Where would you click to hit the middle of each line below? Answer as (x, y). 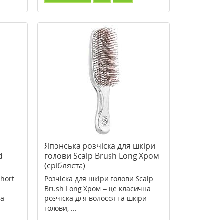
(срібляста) (65, 165)
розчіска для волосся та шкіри (95, 198)
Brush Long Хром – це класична (97, 188)
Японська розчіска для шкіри (99, 146)
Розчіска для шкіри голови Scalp (98, 179)
